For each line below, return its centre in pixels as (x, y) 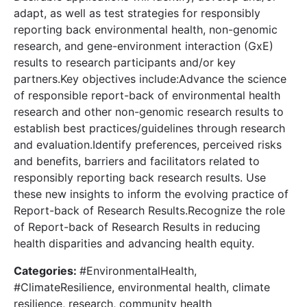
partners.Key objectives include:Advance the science (150, 78)
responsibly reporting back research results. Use (140, 177)
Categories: (47, 270)
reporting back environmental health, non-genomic (146, 29)
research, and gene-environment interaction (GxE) (144, 46)
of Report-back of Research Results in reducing (137, 226)
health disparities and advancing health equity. (134, 243)
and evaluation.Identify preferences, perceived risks (148, 144)
